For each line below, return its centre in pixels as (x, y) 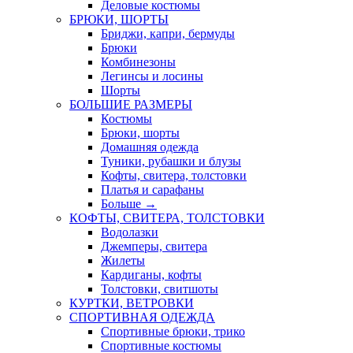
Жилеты (123, 260)
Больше (123, 204)
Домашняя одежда (150, 147)
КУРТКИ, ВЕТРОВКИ (132, 303)
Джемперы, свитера (154, 246)
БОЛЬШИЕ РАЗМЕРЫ (131, 104)
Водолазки (130, 232)
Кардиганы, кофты (151, 275)
